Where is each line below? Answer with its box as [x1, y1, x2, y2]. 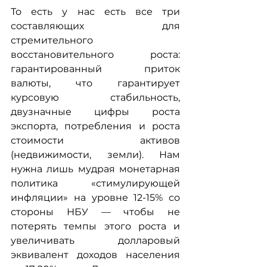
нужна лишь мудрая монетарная [11, 163, 180, 175]
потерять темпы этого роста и [11, 220, 180, 232]
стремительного [11, 34, 93, 46]
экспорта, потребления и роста [11, 120, 180, 132]
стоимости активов [11, 134, 180, 146]
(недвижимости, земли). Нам [11, 148, 180, 160]
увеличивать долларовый [11, 234, 180, 246]
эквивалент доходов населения [11, 249, 180, 260]
